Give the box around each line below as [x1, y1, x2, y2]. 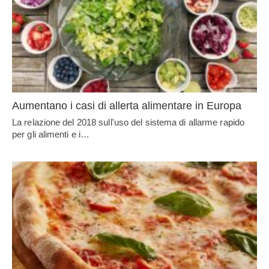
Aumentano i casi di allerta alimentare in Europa [12, 100, 241, 112]
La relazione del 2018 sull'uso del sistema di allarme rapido [12, 117, 245, 128]
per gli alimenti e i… [12, 129, 90, 140]
